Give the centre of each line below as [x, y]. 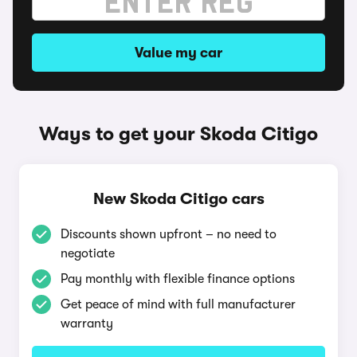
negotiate [88, 253]
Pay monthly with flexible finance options [178, 279]
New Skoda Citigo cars [178, 199]
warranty [87, 324]
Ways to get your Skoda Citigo [178, 134]
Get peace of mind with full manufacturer [178, 304]
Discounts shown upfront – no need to [169, 234]
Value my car [178, 53]
